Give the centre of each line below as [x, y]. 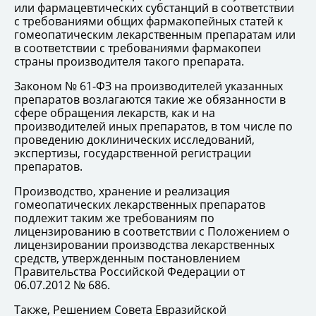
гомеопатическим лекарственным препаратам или [155, 34]
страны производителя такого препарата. [129, 61]
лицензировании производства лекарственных [144, 244]
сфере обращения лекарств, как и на [115, 113]
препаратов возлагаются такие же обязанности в [150, 99]
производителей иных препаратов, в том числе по [153, 126]
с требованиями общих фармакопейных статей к [148, 21]
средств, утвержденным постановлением [127, 258]
